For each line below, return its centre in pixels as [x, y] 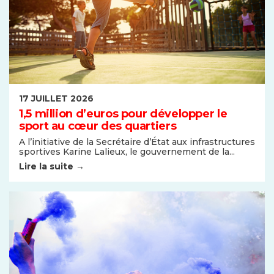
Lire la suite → [52, 166]
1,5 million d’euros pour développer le [123, 114]
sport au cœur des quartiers [98, 126]
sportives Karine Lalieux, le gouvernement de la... [127, 151]
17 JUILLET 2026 [56, 99]
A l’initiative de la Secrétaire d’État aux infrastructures [137, 142]
